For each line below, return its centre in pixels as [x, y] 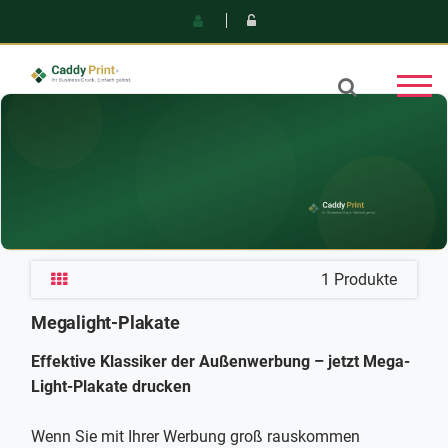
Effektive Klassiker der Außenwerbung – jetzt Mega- [220, 362]
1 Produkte [359, 279]
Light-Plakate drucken [111, 387]
